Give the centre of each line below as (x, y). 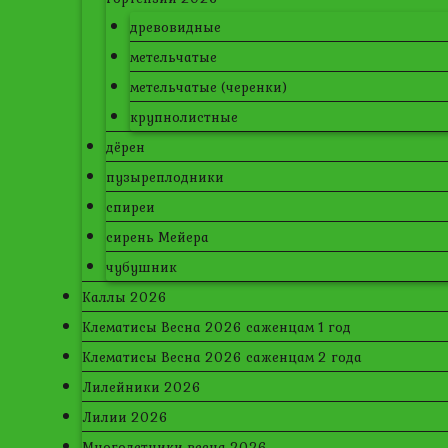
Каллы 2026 (124, 297)
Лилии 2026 (125, 417)
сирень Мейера (157, 237)
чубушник (141, 267)
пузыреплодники (165, 177)
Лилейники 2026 (141, 387)
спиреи (130, 207)
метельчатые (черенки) (208, 87)
